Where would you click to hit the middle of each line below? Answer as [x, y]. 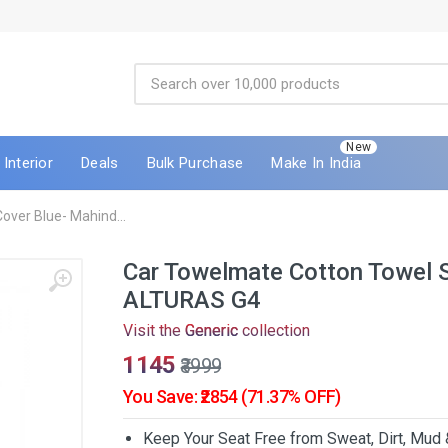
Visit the [154, 330]
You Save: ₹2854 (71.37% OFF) [232, 396]
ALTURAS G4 [192, 300]
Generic [211, 330]
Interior [28, 162]
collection [274, 330]
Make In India [316, 162]
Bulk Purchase [195, 162]
